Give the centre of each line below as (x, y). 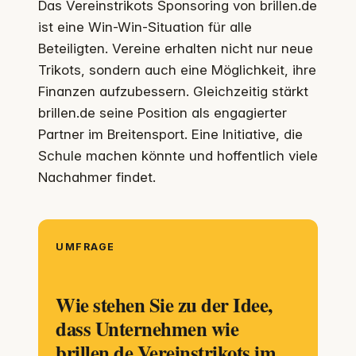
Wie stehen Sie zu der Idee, (164, 305)
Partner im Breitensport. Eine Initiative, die (170, 135)
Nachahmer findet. (97, 178)
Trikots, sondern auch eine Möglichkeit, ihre (177, 70)
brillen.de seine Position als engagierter (163, 113)
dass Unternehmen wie (147, 329)
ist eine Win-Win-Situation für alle (145, 27)
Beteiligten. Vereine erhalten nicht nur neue (176, 49)
